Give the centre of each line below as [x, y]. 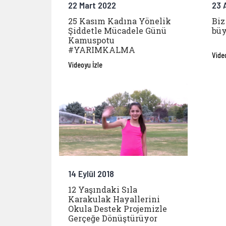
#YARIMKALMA [102, 50]
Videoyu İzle [85, 65]
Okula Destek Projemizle [118, 208]
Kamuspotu [91, 40]
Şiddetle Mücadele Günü [117, 31]
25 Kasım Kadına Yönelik [120, 21]
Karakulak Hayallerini [114, 199]
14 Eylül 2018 [91, 173]
